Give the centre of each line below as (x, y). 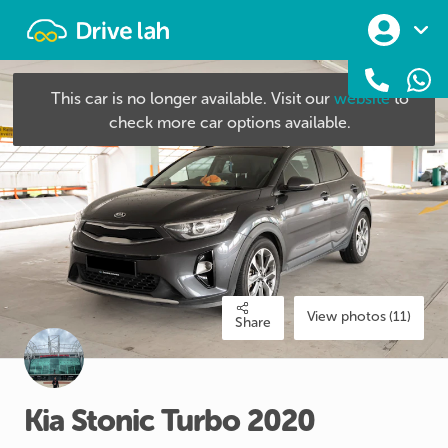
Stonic (112, 420)
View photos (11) (358, 316)
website (362, 98)
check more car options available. (230, 122)
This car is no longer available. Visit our (192, 98)
